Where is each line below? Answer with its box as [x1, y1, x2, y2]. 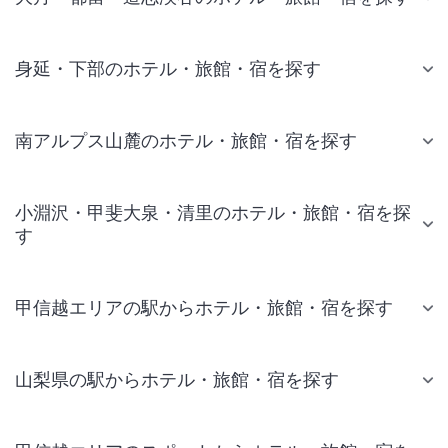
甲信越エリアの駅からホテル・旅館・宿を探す [15, 297, 393, 318]
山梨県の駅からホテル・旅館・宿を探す [15, 369, 339, 390]
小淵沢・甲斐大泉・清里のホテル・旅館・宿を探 [15, 202, 411, 223]
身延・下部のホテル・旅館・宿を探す [15, 58, 321, 79]
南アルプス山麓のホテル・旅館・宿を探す [15, 130, 357, 151]
